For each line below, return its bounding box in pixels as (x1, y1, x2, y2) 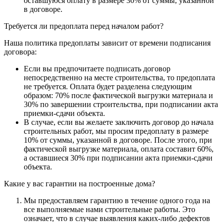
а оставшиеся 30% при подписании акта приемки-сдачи (24, 153, 213, 162)
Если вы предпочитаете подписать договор (24, 64, 170, 73)
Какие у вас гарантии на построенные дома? (4, 179, 155, 188)
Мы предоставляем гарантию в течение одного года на (24, 196, 210, 205)
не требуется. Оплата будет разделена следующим (24, 82, 192, 91)
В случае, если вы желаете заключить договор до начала (24, 117, 214, 126)
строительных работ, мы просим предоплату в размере (24, 126, 209, 135)
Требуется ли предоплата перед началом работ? (4, 21, 164, 30)
